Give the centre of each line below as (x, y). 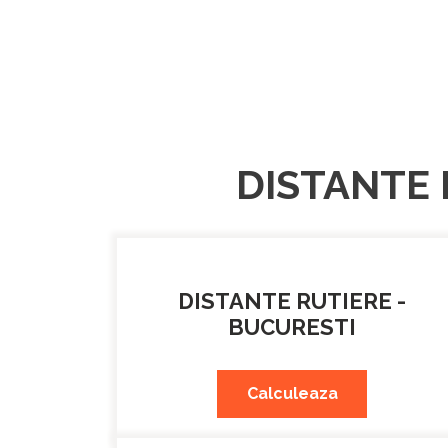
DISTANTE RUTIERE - (292, 301)
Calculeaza (292, 393)
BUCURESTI (292, 327)
